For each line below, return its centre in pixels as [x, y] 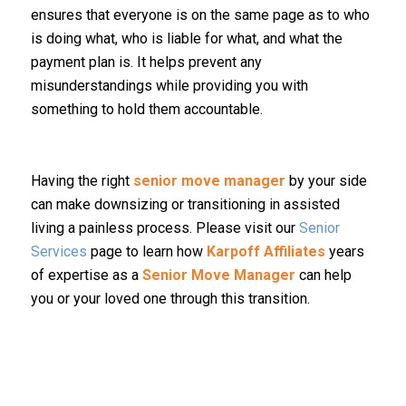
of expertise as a [86, 275]
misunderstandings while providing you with [169, 85]
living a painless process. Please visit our [164, 228]
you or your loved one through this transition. [170, 299]
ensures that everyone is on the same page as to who [200, 14]
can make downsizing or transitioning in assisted [185, 205]
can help [323, 275]
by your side [326, 181]
